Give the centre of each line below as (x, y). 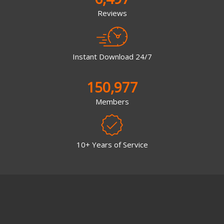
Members (112, 101)
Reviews (112, 13)
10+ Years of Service (112, 145)
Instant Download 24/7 (112, 56)
